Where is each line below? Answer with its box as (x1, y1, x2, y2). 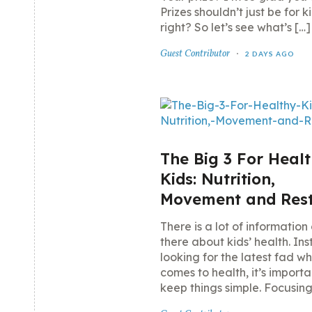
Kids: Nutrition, (160, 169, 275, 189)
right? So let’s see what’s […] (160, 20, 311, 34)
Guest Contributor (160, 47, 230, 61)
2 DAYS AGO (245, 49, 295, 58)
